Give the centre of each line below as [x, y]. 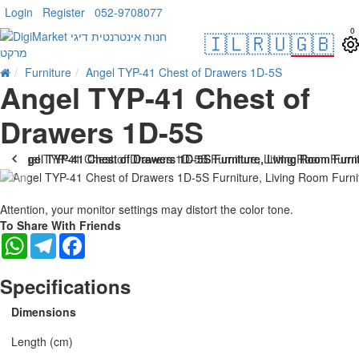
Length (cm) [42, 341]
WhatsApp [53, 239]
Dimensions [44, 311]
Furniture [48, 72]
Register [64, 12]
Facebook [110, 239]
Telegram [80, 239]
